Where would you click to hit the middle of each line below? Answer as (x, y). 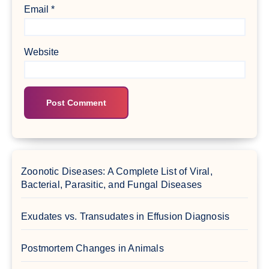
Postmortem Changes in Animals (92, 249)
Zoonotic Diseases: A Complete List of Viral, (117, 172)
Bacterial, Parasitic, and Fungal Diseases (112, 185)
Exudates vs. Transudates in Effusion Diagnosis (125, 217)
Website (41, 52)
